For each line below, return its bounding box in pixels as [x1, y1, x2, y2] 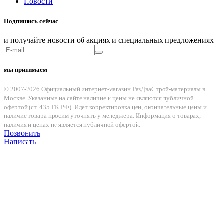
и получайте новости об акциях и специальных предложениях [4, 35, 214, 44]
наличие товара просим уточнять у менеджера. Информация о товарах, [4, 112, 201, 120]
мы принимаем [4, 65, 47, 73]
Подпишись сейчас [4, 17, 58, 25]
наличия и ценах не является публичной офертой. [4, 121, 140, 129]
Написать [4, 137, 36, 146]
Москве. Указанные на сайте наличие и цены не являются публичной [4, 94, 193, 102]
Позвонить [4, 129, 40, 137]
